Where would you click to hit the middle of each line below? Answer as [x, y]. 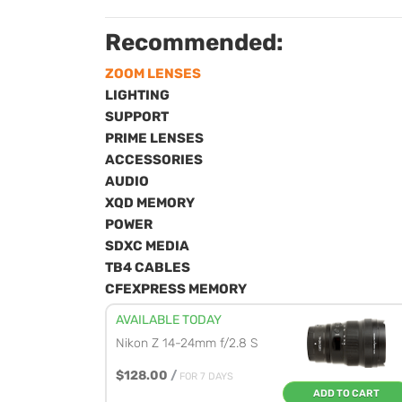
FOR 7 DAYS [206, 376]
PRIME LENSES [154, 138]
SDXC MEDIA [147, 246]
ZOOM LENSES [153, 74]
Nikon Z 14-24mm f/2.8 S [187, 343]
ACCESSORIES [154, 160]
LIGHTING [137, 95]
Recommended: [194, 43]
